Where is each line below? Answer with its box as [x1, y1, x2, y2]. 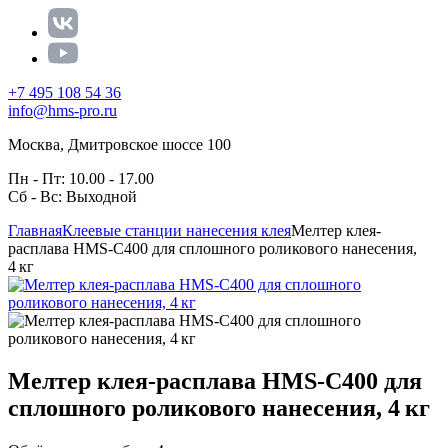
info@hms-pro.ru [8, 102, 117, 119]
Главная [8, 222, 62, 239]
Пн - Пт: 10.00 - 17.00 [8, 170, 154, 187]
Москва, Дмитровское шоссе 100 [8, 136, 231, 153]
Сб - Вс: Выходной [8, 188, 137, 205]
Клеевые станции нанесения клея [62, 222, 291, 239]
